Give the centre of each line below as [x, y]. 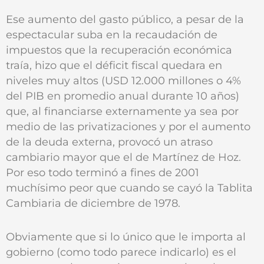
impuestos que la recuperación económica [119, 50]
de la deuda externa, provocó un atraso [109, 142]
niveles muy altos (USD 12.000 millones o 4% [123, 81]
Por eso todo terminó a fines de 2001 [103, 173]
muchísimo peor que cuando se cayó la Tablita [129, 188]
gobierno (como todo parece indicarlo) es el [121, 252]
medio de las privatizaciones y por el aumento [128, 127]
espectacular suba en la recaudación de [112, 35]
